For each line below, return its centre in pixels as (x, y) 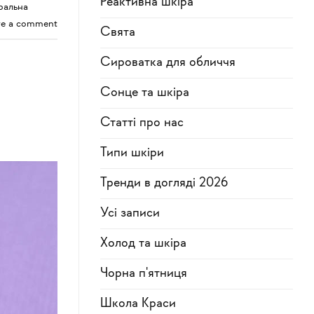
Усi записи (130, 214)
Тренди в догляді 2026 (164, 184)
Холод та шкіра (143, 244)
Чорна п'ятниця (144, 274)
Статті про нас (142, 123)
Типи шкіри (132, 153)
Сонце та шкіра (145, 93)
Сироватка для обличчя (168, 63)
